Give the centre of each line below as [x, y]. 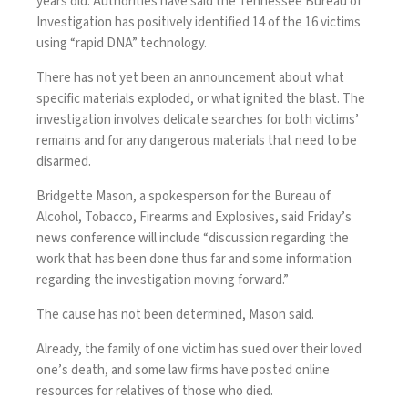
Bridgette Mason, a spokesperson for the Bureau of [184, 196]
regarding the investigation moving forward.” [163, 280]
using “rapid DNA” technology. [122, 43]
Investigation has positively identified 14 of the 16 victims [199, 22]
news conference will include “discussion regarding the [193, 238]
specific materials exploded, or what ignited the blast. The [201, 98]
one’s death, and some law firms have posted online [183, 370]
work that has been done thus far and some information [194, 259]
